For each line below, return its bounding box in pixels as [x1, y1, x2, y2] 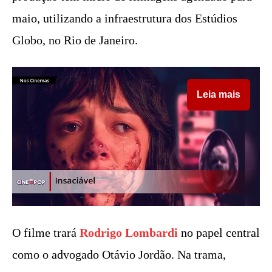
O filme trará [12, 226, 80, 240]
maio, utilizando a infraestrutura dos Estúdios [12, 11, 237, 25]
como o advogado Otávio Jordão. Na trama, [12, 248, 226, 262]
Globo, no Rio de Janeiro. [12, 33, 138, 47]
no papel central [178, 226, 260, 240]
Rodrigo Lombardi [80, 226, 178, 240]
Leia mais [197, 89, 240, 100]
